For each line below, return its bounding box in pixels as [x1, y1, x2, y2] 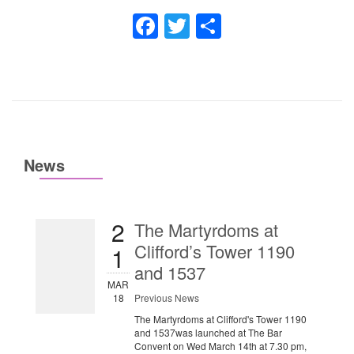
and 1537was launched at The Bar [134, 326, 282, 340]
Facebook [158, 17, 213, 36]
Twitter [190, 17, 226, 36]
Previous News [134, 291, 199, 305]
